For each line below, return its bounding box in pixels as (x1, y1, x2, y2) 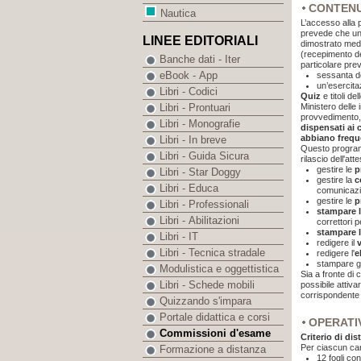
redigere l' (317, 248, 355, 258)
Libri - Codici (160, 85, 218, 98)
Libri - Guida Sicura (160, 150, 249, 163)
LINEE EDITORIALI (143, 34, 258, 48)
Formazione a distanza (160, 343, 266, 356)
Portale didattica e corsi (160, 311, 270, 324)
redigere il (317, 238, 357, 247)
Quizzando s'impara (160, 295, 251, 308)
